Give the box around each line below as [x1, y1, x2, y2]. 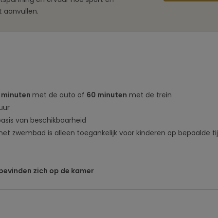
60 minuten [87, 90, 127, 100]
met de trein [127, 90, 172, 100]
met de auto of [32, 90, 87, 100]
